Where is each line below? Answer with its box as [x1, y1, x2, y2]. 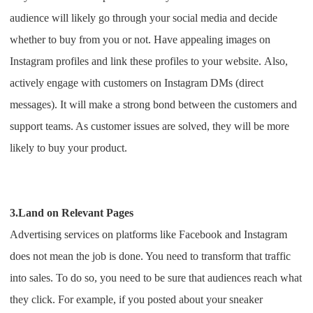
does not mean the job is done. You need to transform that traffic [10, 250, 291, 263]
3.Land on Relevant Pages [10, 207, 134, 219]
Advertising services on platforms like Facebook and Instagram [10, 228, 288, 241]
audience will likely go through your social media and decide [10, 12, 278, 24]
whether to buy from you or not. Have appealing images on [10, 34, 271, 46]
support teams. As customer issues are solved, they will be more [10, 120, 290, 133]
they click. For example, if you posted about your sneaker [10, 293, 263, 306]
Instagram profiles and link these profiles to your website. [10, 55, 265, 68]
